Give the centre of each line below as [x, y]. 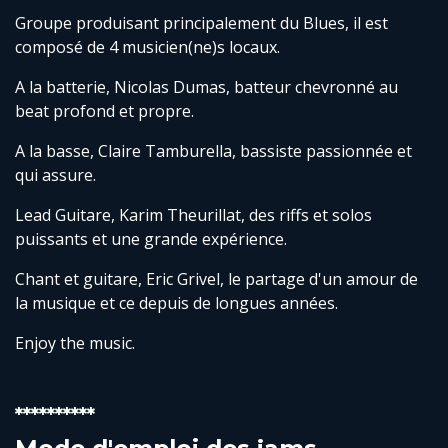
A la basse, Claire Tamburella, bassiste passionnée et [213, 151]
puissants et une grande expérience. [151, 239]
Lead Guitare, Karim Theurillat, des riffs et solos [193, 215]
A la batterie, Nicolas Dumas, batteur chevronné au [206, 87]
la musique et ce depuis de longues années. [176, 303]
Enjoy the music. [75, 343]
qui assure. [55, 175]
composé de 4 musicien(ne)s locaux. [147, 47]
